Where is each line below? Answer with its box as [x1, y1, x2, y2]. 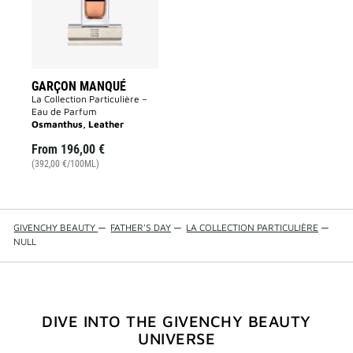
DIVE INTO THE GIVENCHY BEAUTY [42, 312, 311, 330]
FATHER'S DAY [110, 221, 171, 233]
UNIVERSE [138, 329, 215, 347]
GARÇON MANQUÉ [32, 79, 126, 94]
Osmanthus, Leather [32, 118, 124, 130]
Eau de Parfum [32, 106, 97, 117]
